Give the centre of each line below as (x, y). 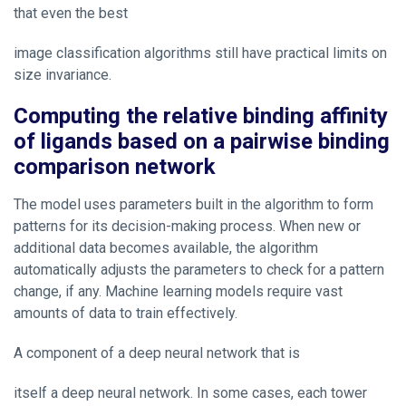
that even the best (71, 13)
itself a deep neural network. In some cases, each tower (190, 392)
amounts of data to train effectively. (126, 313)
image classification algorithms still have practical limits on (200, 53)
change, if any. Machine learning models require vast (178, 291)
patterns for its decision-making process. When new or (187, 226)
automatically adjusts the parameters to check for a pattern (199, 269)
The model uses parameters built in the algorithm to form (193, 204)
